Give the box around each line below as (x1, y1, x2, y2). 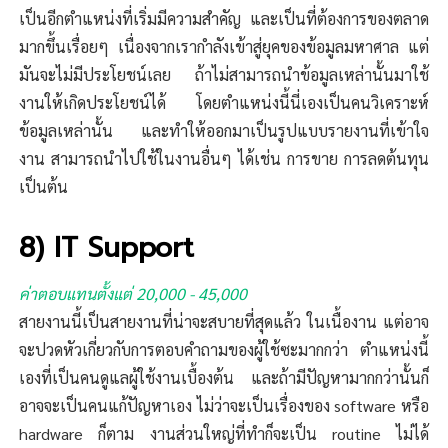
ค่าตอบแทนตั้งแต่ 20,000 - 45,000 (19, 283, 248, 305)
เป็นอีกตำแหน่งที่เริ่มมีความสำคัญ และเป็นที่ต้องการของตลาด (19, 8, 429, 30)
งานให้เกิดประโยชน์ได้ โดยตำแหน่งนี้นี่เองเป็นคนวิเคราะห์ (19, 92, 429, 114)
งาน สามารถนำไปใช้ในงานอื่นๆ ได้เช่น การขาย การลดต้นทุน (19, 148, 429, 170)
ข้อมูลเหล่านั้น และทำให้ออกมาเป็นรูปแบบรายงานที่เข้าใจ (19, 120, 429, 142)
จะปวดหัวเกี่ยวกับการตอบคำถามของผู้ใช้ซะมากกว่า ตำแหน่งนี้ (19, 339, 429, 361)
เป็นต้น (19, 176, 69, 198)
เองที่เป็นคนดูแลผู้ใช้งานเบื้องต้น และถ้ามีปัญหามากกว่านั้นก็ (19, 367, 429, 389)
